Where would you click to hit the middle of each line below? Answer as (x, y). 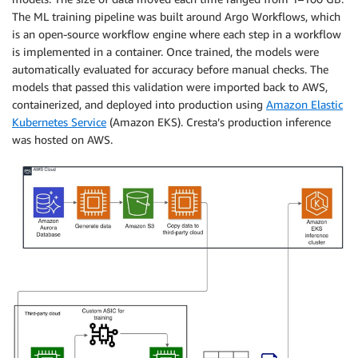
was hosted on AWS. (62, 139)
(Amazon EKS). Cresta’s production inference (219, 121)
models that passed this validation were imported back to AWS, (170, 86)
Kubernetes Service (59, 121)
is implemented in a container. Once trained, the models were (165, 51)
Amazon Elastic (304, 104)
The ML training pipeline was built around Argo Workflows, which (176, 16)
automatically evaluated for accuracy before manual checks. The (170, 69)
